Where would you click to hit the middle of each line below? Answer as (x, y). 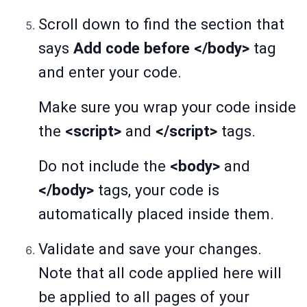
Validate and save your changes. (150, 249)
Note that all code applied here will (160, 273)
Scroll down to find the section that (161, 24)
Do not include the (104, 166)
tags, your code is (157, 190)
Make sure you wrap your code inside (167, 107)
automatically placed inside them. (156, 214)
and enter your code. (110, 72)
